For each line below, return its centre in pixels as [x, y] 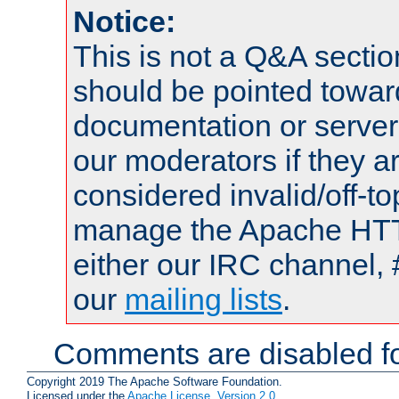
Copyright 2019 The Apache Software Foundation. [155, 382]
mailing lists [204, 300]
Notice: [124, 22]
